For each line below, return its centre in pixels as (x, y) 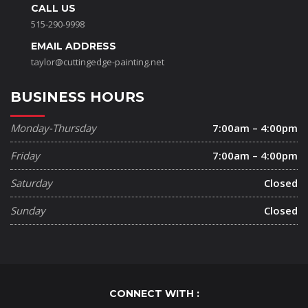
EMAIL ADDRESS (74, 46)
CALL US (53, 9)
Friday (25, 156)
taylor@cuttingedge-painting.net (98, 62)
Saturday (31, 183)
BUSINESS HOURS (77, 97)
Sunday (28, 211)
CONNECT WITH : (154, 294)
